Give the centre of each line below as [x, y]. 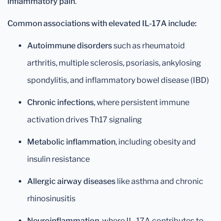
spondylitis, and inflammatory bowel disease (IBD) [118, 80]
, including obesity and [156, 142]
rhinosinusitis [51, 199]
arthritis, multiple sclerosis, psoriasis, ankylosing [114, 63]
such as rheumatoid [148, 46]
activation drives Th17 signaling [85, 120]
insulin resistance [58, 159]
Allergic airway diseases [71, 181]
